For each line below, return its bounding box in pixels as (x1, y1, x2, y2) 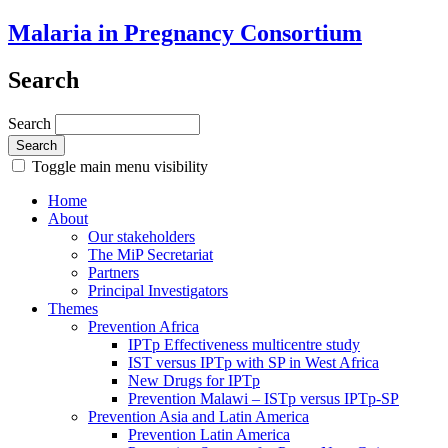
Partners (88, 263, 139, 281)
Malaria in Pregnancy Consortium (8, 19, 362, 46)
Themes (48, 299, 98, 317)
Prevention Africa (88, 317, 199, 335)
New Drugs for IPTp (128, 371, 260, 389)
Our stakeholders (88, 227, 195, 245)
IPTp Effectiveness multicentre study (128, 335, 360, 353)
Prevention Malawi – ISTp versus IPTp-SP (128, 389, 399, 407)
